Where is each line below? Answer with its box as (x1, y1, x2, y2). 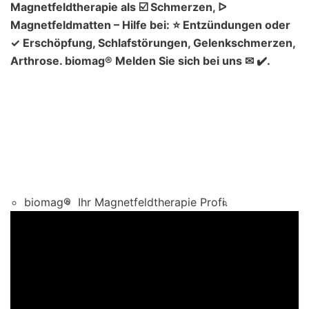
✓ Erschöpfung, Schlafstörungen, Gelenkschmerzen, (10, 35, 295, 50)
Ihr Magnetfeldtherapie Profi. (78, 195, 228, 209)
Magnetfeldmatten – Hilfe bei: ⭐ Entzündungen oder (10, 17, 290, 32)
